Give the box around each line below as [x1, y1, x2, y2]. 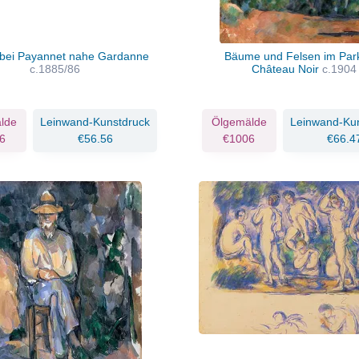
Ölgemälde [211, 115, 267, 128]
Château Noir [252, 62, 323, 75]
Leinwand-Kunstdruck [40, 115, 150, 128]
